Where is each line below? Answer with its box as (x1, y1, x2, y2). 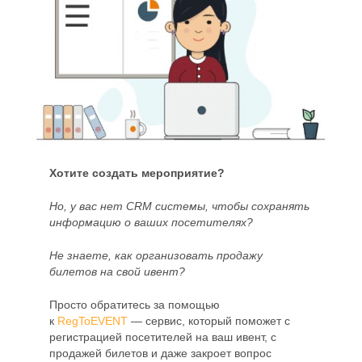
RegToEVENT (57, 314, 128, 327)
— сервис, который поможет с (128, 314, 291, 327)
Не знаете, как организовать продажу (49, 249, 263, 262)
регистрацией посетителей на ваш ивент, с (49, 330, 277, 343)
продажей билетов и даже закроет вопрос (49, 347, 272, 360)
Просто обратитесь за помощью (49, 298, 221, 311)
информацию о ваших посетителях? (49, 216, 254, 229)
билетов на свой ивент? (49, 265, 186, 278)
